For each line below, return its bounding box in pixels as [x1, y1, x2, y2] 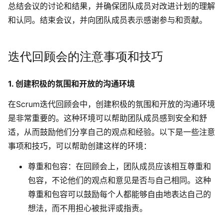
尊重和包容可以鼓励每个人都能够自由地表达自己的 [28, 189, 211, 199]
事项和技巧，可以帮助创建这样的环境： [8, 141, 151, 151]
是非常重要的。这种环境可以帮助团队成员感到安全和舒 [8, 113, 207, 123]
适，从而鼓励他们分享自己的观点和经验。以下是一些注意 [8, 127, 215, 137]
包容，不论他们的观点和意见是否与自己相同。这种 [28, 175, 211, 185]
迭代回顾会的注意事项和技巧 [8, 49, 163, 64]
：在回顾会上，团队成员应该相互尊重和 [68, 161, 211, 171]
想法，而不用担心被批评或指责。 [28, 203, 147, 213]
